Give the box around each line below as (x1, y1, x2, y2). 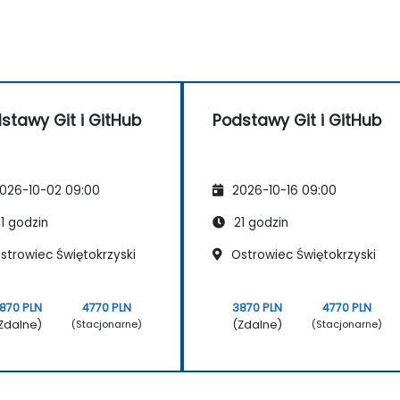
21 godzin (230, 213, 288, 231)
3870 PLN (232, 299, 283, 315)
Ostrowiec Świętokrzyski (228, 246, 376, 263)
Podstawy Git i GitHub (212, 109, 381, 131)
